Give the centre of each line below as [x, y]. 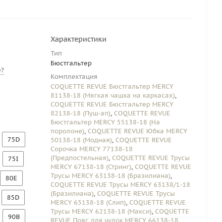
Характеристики [79, 39]
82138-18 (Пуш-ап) [81, 113]
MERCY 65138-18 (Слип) [88, 202]
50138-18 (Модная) [81, 140]
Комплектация [74, 77]
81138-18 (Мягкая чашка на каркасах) [113, 95]
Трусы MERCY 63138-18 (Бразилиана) [111, 176]
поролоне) [67, 131]
